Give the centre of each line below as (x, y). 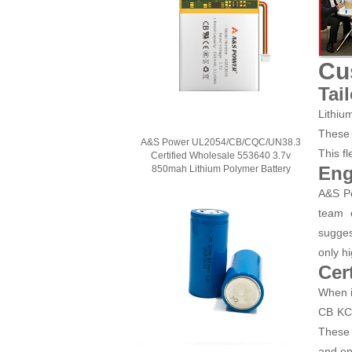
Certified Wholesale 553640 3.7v (221, 156)
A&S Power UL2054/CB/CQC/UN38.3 (221, 142)
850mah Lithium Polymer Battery (221, 169)
